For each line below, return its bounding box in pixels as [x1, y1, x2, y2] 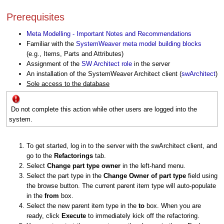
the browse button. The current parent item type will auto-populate [26, 181, 216, 189]
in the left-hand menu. [120, 161, 185, 169]
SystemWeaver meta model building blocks [76, 39, 201, 47]
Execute [61, 211, 86, 219]
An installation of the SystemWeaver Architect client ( [26, 69, 181, 77]
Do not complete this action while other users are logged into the [9, 105, 197, 113]
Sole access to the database [26, 79, 109, 87]
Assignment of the [26, 59, 81, 67]
